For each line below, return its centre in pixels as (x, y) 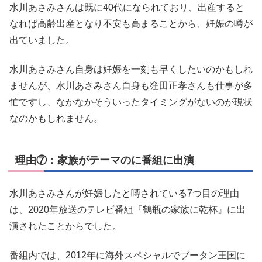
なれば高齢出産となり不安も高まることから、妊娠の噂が (131, 23)
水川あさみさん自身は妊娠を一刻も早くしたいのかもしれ (131, 69)
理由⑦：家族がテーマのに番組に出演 (105, 160)
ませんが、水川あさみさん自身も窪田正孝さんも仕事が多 (131, 85)
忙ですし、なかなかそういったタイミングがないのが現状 (131, 102)
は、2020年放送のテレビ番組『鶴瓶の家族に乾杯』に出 (127, 209)
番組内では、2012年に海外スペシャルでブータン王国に (127, 255)
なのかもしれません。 (56, 118)
